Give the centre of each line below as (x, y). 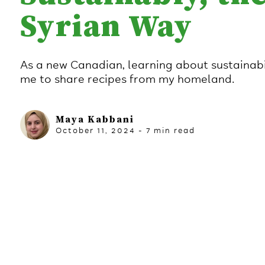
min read (173, 131)
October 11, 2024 (95, 131)
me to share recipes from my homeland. (127, 79)
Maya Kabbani (95, 120)
